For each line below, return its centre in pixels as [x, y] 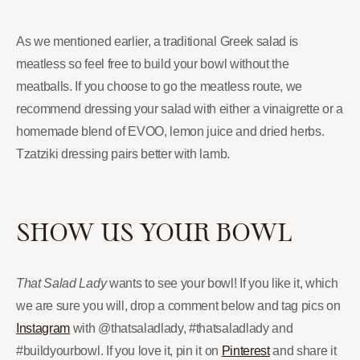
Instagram [43, 328]
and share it [303, 350]
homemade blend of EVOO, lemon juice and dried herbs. [170, 131]
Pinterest [245, 350]
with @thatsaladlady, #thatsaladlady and [182, 328]
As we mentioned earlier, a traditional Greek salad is [157, 41]
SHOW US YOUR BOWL [154, 231]
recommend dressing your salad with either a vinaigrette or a [180, 108]
